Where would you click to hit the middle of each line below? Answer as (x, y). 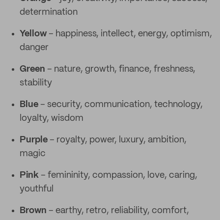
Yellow (33, 34)
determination (49, 12)
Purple (34, 140)
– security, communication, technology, (121, 105)
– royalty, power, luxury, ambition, (117, 140)
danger (34, 48)
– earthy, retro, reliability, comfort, (118, 211)
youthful (37, 189)
